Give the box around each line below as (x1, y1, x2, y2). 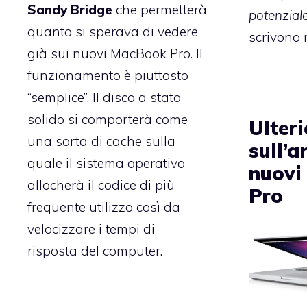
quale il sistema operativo (27, 155, 185, 172)
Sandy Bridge (27, 1, 112, 19)
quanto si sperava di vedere (27, 23, 198, 40)
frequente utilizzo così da (27, 199, 180, 216)
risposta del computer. (27, 243, 162, 260)
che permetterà (112, 1, 207, 19)
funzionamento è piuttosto (27, 67, 188, 84)
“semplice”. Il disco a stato (27, 89, 181, 106)
